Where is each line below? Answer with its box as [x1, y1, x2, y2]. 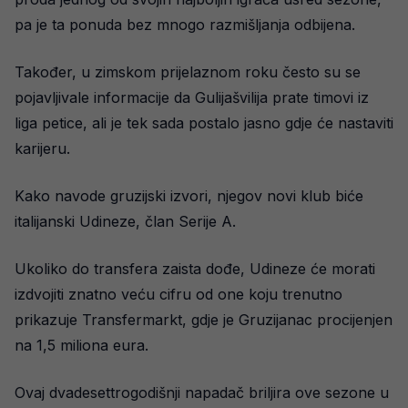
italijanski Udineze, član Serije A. [15, 212, 236, 230]
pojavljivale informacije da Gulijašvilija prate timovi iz [15, 88, 369, 107]
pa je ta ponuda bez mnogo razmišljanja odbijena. [15, 15, 355, 34]
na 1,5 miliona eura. [15, 336, 148, 354]
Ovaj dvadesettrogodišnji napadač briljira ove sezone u [15, 383, 389, 402]
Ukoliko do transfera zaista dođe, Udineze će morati [15, 260, 375, 278]
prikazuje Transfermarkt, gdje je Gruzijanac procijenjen [15, 311, 393, 329]
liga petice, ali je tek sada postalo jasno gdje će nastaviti [15, 114, 393, 132]
